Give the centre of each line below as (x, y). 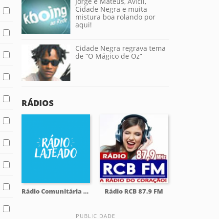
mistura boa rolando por (115, 17)
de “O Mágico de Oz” (109, 56)
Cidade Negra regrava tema (120, 48)
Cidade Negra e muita (111, 9)
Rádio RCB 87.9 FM (134, 191)
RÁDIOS (38, 103)
